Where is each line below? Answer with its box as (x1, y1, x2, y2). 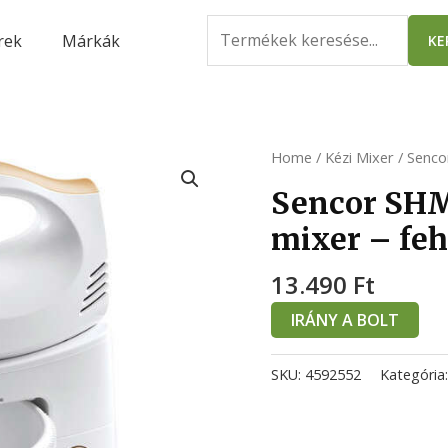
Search (205, 15, 257, 37)
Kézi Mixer (324, 147, 394, 167)
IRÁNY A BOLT (290, 308, 399, 331)
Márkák (62, 29, 120, 52)
